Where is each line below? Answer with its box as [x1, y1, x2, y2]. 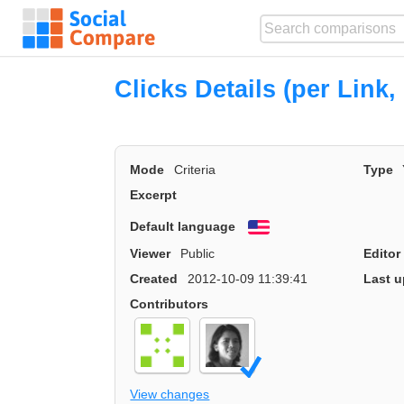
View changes [130, 386, 210, 401]
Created [130, 271, 179, 286]
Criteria [173, 162, 216, 178]
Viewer [130, 245, 171, 261]
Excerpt [130, 188, 178, 203]
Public [179, 245, 215, 261]
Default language [130, 218, 236, 234]
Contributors [130, 296, 209, 311]
